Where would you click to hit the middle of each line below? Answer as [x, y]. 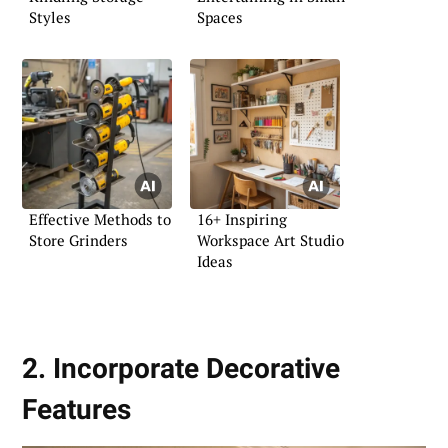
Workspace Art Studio [270, 239]
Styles [50, 16]
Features [76, 410]
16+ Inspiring [242, 218]
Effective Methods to [100, 218]
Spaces [220, 16]
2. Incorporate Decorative [181, 369]
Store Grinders [78, 239]
